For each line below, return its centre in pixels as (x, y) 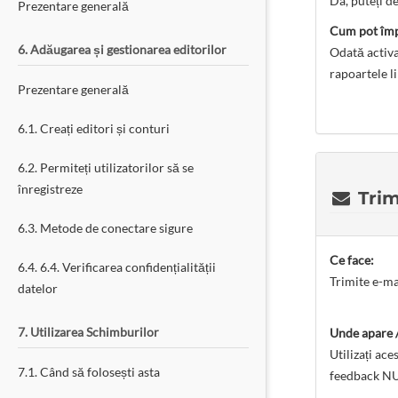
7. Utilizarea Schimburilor (88, 332)
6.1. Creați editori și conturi (94, 128)
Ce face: (352, 260)
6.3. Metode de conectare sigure (105, 228)
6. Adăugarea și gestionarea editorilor (122, 49)
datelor (38, 288)
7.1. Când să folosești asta (89, 372)
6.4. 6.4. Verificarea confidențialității (117, 267)
